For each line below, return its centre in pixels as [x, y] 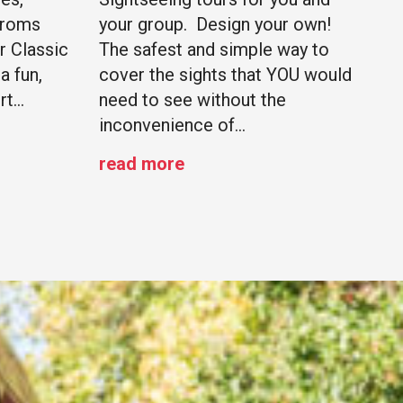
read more [141, 164]
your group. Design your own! [215, 25]
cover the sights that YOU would [225, 75]
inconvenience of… [172, 125]
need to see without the [192, 100]
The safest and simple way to [214, 50]
